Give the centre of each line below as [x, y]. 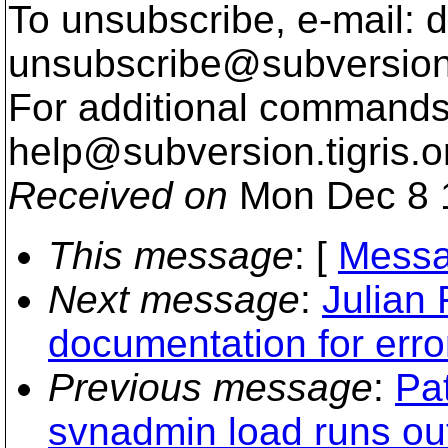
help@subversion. [167, 151]
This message [171, 255]
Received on [118, 195]
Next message [174, 299]
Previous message [210, 387]
